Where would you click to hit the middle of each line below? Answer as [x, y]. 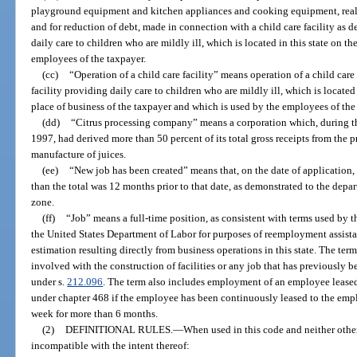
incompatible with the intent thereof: [111, 346]
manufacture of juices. [79, 155]
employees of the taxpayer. [89, 59]
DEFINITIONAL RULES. [119, 330]
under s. [49, 282]
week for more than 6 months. [95, 314]
